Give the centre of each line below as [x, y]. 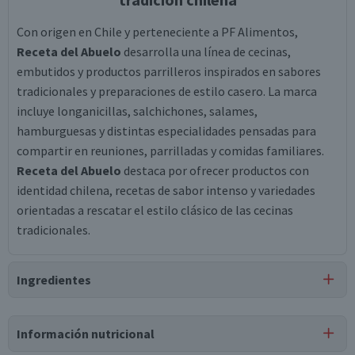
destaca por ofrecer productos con [215, 170]
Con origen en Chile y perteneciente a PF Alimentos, [157, 32]
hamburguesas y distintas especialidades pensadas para [166, 131]
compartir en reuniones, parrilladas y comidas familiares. [170, 151]
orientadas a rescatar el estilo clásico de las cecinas [155, 210]
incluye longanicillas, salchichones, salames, [137, 111]
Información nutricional [86, 334]
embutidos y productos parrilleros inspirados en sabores [169, 71]
